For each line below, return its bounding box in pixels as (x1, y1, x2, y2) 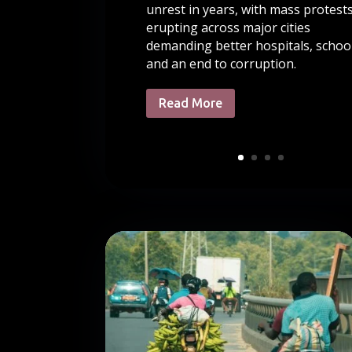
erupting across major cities (145, 19, 310, 37)
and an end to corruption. (145, 55, 296, 73)
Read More (158, 96, 222, 111)
